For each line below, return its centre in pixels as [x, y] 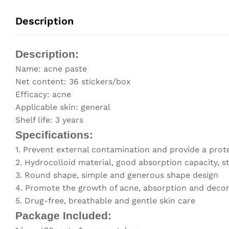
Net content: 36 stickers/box [73, 81]
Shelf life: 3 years [49, 120]
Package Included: [63, 215]
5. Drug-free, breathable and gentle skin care [105, 200]
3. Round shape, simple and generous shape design [117, 175]
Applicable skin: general [63, 107]
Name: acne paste [51, 68]
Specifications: [54, 134]
